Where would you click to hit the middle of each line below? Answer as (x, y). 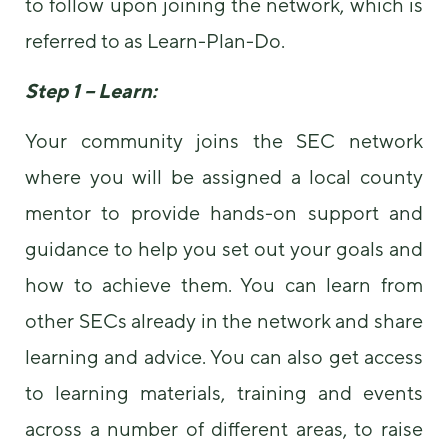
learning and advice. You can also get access (224, 357)
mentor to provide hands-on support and (224, 213)
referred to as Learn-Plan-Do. (155, 40)
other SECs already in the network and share (224, 321)
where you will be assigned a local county (224, 177)
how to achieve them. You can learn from (224, 285)
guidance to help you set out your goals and (224, 249)
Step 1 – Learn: (91, 90)
